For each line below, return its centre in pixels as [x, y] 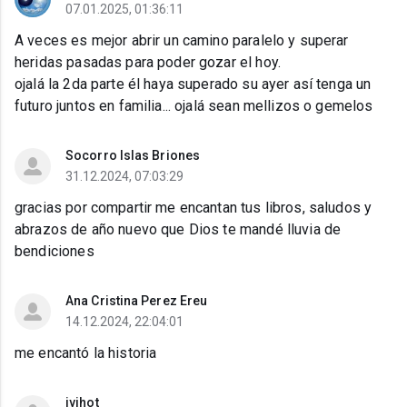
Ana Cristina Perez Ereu [137, 301]
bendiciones [55, 252]
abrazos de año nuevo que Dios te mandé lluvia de [178, 230]
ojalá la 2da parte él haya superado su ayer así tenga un [193, 84]
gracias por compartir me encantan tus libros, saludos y [194, 208]
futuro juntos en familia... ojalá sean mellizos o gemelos [194, 106]
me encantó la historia [86, 353]
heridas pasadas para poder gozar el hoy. [148, 63]
